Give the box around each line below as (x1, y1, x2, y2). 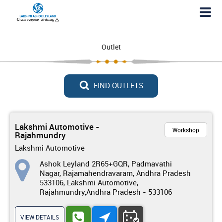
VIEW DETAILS (20, 213, 59, 221)
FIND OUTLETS (91, 80, 143, 90)
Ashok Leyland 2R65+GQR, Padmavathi (40, 159, 172, 168)
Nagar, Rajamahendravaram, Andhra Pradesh (40, 168, 191, 178)
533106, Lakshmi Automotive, (40, 177, 138, 187)
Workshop (172, 126, 199, 134)
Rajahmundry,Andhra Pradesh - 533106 (40, 187, 172, 197)
